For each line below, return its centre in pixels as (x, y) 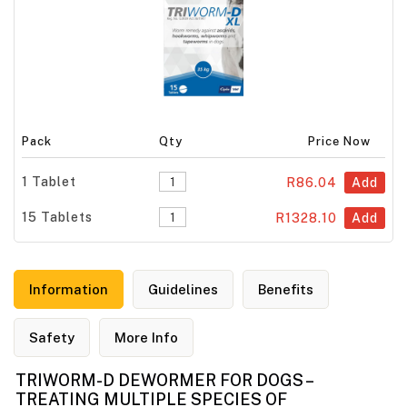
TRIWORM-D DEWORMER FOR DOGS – (164, 380)
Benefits (286, 290)
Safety (52, 338)
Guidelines (183, 290)
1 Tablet (50, 181)
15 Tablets (58, 217)
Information (69, 290)
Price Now (340, 141)
